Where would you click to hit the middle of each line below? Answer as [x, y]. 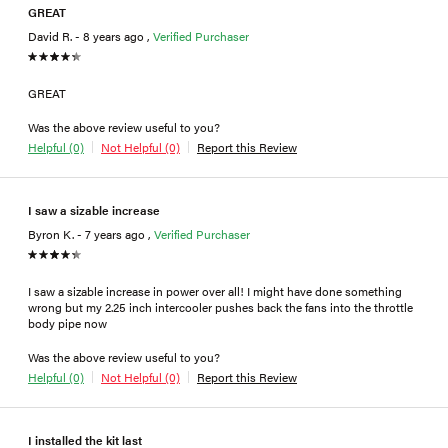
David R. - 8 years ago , [90, 35]
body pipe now [67, 322]
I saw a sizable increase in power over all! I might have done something [215, 290]
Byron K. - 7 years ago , [91, 233]
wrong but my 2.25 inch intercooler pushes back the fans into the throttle [220, 306]
